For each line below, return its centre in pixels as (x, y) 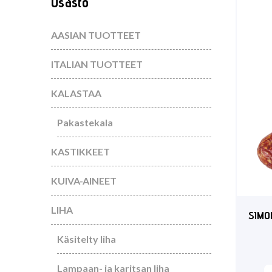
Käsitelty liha (87, 239)
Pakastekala (85, 122)
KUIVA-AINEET (84, 181)
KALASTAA (76, 93)
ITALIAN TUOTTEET (97, 64)
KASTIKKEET (80, 151)
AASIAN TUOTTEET (96, 35)
